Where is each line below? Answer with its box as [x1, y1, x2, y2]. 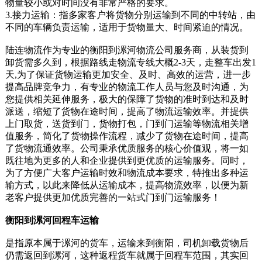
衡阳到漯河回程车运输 [5, 215, 99, 226]
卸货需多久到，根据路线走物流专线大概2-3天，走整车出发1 [5, 57, 256, 68]
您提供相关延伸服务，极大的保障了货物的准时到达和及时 [5, 94, 249, 105]
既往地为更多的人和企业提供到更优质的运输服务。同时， [5, 156, 249, 166]
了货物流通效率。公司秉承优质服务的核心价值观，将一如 [5, 143, 249, 154]
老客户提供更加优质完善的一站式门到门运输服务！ [5, 192, 220, 203]
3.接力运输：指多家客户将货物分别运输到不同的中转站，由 [5, 10, 256, 20]
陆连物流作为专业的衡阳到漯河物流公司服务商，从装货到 [5, 45, 249, 56]
